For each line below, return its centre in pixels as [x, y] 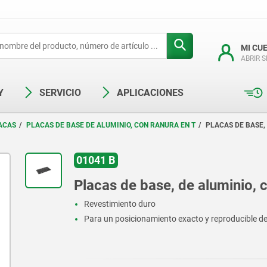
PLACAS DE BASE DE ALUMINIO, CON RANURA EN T [111, 125]
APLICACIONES [150, 93]
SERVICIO [60, 93]
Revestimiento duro [120, 204]
